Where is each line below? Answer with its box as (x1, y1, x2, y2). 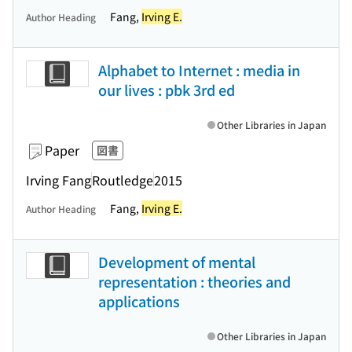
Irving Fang (26, 170, 91, 189)
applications (98, 291, 180, 311)
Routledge (92, 170, 153, 189)
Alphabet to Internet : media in (98, 60, 300, 80)
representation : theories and (98, 271, 291, 291)
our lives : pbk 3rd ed (98, 79, 235, 100)
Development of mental (98, 251, 255, 272)
